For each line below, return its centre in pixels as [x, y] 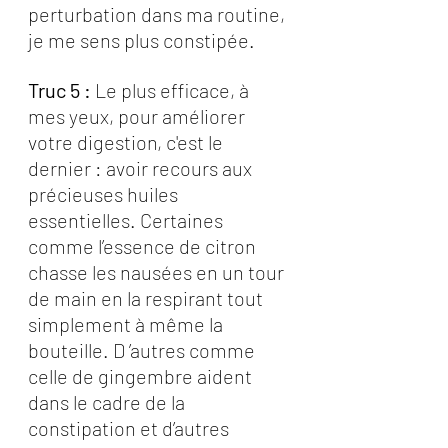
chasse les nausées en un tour [158, 272]
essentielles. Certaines [127, 220]
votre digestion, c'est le [127, 142]
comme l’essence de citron [144, 246]
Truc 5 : [59, 90]
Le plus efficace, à [172, 90]
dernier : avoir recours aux [142, 168]
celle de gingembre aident [142, 376]
